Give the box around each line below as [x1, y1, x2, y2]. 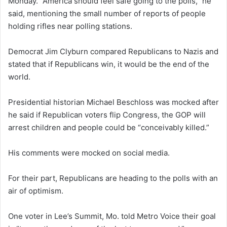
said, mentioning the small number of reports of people [8, 8, 206, 18]
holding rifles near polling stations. [8, 21, 132, 31]
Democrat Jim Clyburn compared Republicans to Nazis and [8, 46, 218, 56]
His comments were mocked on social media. [8, 147, 170, 158]
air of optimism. [8, 185, 63, 196]
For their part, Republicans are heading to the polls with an [8, 173, 218, 183]
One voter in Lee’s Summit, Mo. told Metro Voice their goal [8, 211, 216, 221]
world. [8, 71, 30, 82]
